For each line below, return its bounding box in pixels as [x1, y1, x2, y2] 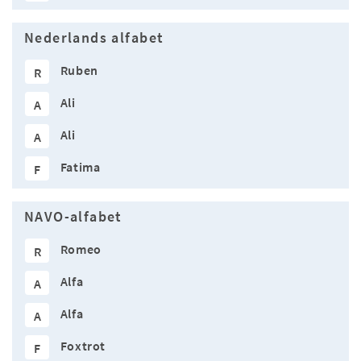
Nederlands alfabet [24, 29, 164, 48]
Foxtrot [60, 338, 106, 355]
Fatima [60, 159, 101, 176]
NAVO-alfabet [24, 208, 122, 226]
